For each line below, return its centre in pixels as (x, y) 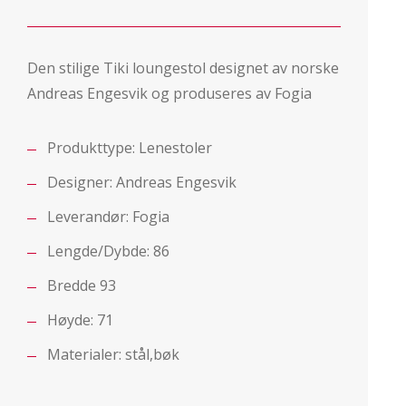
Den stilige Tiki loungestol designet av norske (183, 68)
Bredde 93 (82, 285)
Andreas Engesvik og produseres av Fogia (169, 93)
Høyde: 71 (80, 320)
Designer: (82, 182)
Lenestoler (175, 148)
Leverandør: (90, 217)
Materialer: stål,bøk (113, 354)
